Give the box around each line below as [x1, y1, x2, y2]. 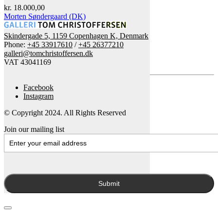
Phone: [4, 40, 27, 49]
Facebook [23, 83, 54, 91]
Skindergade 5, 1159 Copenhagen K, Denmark [4, 31, 148, 40]
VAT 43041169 [4, 57, 51, 66]
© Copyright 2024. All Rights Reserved [4, 108, 126, 117]
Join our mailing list [4, 125, 64, 133]
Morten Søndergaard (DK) [4, 12, 86, 20]
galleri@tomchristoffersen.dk [4, 49, 93, 57]
